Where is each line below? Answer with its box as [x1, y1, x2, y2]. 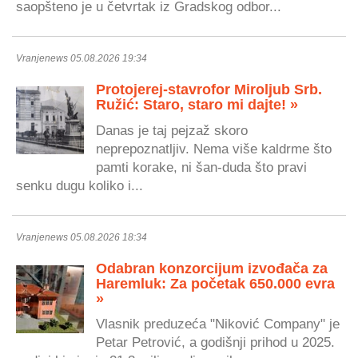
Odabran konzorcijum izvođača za [96, 260, 328, 276]
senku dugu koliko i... [16, 177, 143, 193]
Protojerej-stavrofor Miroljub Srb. [96, 82, 322, 98]
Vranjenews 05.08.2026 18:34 [16, 231, 147, 243]
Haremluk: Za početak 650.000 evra [96, 275, 335, 292]
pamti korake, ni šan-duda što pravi [96, 159, 307, 174]
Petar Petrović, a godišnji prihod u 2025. [96, 335, 335, 350]
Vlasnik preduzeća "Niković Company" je [96, 316, 340, 332]
